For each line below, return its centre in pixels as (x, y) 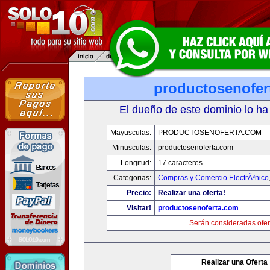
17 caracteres (180, 163)
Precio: (139, 193)
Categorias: (132, 178)
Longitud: (136, 163)
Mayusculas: (130, 133)
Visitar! (139, 208)
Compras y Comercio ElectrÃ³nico (213, 178)
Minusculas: (131, 148)
